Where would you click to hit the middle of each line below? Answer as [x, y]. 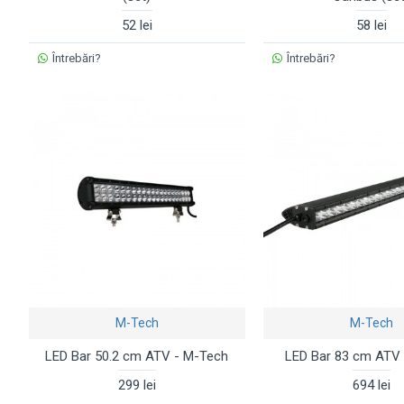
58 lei [371, 25]
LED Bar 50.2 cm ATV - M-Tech [137, 356]
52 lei [137, 25]
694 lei [371, 385]
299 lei [137, 385]
